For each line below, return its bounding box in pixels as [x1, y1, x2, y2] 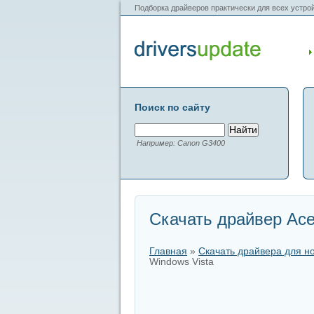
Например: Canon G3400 [137, 139, 225, 147]
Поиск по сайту [135, 102, 210, 113]
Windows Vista [149, 257, 214, 267]
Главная [149, 246, 187, 257]
